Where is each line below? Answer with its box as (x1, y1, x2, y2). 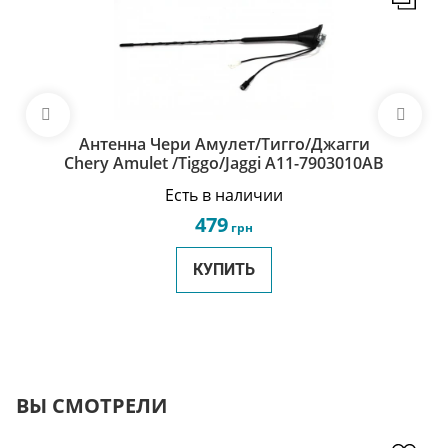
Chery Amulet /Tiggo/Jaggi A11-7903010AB (64, 152, 384, 174)
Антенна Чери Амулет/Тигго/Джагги (78, 133, 370, 155)
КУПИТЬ (193, 260, 255, 279)
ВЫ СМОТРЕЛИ (16, 392, 167, 419)
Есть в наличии (165, 184, 283, 206)
